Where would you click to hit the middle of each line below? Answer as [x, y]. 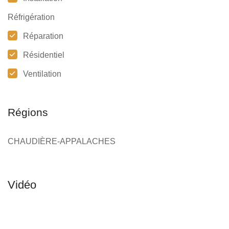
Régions [28, 112]
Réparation [43, 36]
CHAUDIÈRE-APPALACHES [62, 142]
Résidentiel [44, 55]
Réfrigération [31, 17]
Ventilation [42, 74]
